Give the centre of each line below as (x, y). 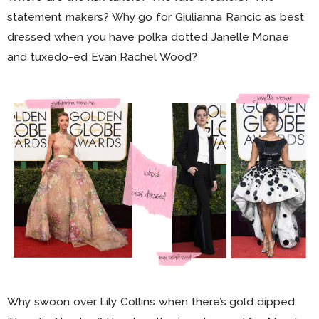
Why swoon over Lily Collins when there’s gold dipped (151, 302)
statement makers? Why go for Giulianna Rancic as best (156, 17)
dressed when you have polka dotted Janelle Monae (148, 37)
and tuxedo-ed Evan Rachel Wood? (103, 57)
